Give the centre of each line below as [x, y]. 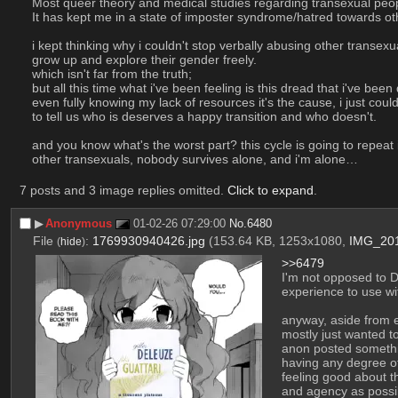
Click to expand [270, 190]
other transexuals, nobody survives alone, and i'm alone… [195, 159]
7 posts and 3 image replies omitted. [123, 190]
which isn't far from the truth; [111, 74]
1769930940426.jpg [148, 241]
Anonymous [79, 223]
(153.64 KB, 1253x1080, [279, 241]
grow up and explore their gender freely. [144, 60]
